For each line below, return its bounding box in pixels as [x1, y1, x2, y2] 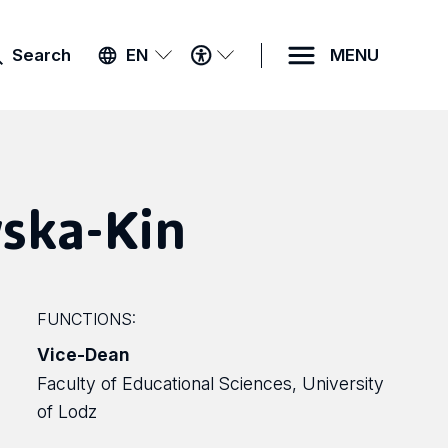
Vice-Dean [36, 344, 130, 365]
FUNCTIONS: [36, 309, 136, 329]
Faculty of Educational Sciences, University [36, 373, 384, 394]
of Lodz [36, 401, 97, 422]
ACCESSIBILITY [213, 44, 339, 64]
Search [12, 45, 72, 65]
